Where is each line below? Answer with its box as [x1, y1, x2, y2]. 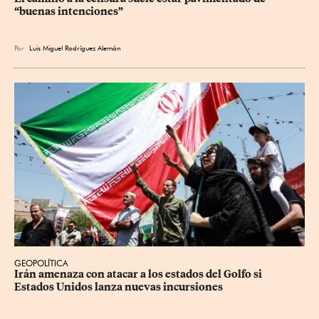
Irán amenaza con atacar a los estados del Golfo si [14, 267, 264, 281]
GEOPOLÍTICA [14, 257, 68, 268]
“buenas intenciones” [14, 5, 123, 19]
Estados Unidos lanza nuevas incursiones [14, 280, 223, 293]
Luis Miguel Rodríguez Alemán [29, 43, 121, 53]
